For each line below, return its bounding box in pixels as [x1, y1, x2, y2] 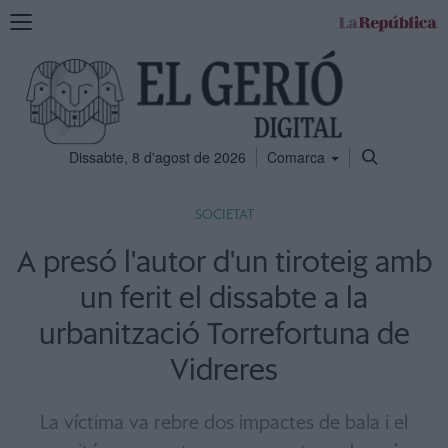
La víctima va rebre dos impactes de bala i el [40, 414, 408, 433]
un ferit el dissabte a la [80, 284, 368, 314]
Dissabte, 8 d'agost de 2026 [68, 147, 246, 167]
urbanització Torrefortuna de [38, 320, 410, 350]
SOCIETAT [194, 208, 254, 222]
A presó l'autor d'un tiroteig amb [16, 248, 432, 278]
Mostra [9, 9, 53, 29]
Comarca [266, 147, 329, 167]
